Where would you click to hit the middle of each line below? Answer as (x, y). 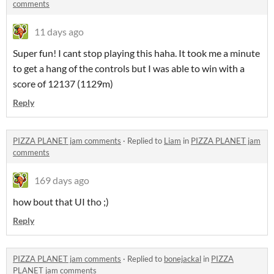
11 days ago (59, 32)
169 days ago (62, 180)
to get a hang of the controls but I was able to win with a (129, 68)
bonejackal (183, 259)
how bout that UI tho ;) (61, 202)
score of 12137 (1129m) (63, 84)
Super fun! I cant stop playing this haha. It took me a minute (136, 53)
